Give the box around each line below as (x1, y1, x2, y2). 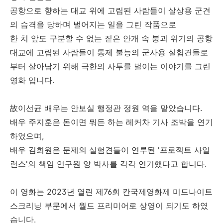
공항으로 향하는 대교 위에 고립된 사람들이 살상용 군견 (10, 5, 211, 15)
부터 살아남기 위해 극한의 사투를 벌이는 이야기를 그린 (10, 61, 211, 71)
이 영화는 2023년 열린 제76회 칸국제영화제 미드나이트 (10, 186, 213, 197)
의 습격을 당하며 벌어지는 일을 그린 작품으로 (10, 19, 179, 29)
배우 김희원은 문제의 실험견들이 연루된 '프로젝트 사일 (10, 144, 210, 155)
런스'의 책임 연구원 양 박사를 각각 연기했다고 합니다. (10, 158, 207, 169)
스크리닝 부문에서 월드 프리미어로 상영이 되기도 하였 (10, 200, 208, 211)
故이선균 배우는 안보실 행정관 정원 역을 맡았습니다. (10, 103, 202, 113)
